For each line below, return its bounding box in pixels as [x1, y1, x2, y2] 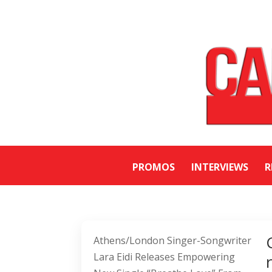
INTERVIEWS [191, 160, 248, 174]
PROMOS [132, 160, 175, 174]
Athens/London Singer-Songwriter [93, 234, 252, 248]
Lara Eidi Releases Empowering [93, 250, 236, 264]
